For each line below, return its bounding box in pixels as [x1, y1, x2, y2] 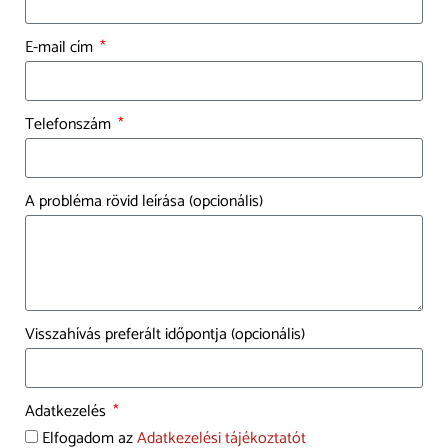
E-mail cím [25, 33, 97, 61]
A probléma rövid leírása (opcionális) [25, 187, 263, 215]
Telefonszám [25, 110, 115, 138]
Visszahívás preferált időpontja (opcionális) [25, 320, 305, 348]
